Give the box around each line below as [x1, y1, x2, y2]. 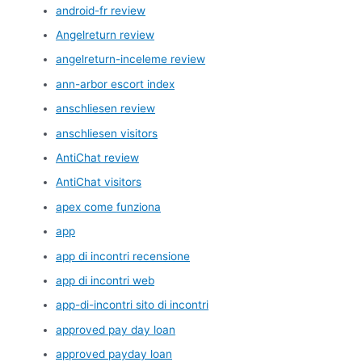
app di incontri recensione [56, 249, 191, 263]
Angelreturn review [56, 27, 155, 41]
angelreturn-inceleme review [56, 53, 206, 66]
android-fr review [56, 3, 146, 17]
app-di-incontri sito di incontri [56, 298, 209, 312]
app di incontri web [56, 273, 155, 287]
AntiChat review [56, 150, 140, 164]
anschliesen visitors [56, 126, 158, 140]
